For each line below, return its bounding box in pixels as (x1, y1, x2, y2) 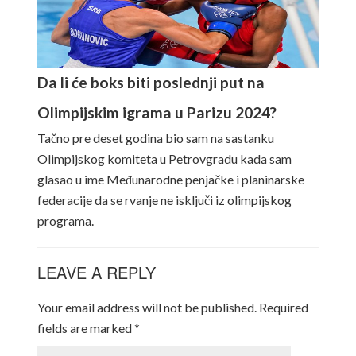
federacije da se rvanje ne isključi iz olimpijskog (37, 192, 292, 207)
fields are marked (37, 320, 134, 335)
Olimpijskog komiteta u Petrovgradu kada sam (37, 151, 292, 166)
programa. (37, 213, 94, 228)
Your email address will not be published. (37, 300, 257, 315)
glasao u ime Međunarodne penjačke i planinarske (37, 172, 304, 187)
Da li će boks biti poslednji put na (37, 73, 265, 91)
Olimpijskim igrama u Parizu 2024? (37, 103, 277, 122)
